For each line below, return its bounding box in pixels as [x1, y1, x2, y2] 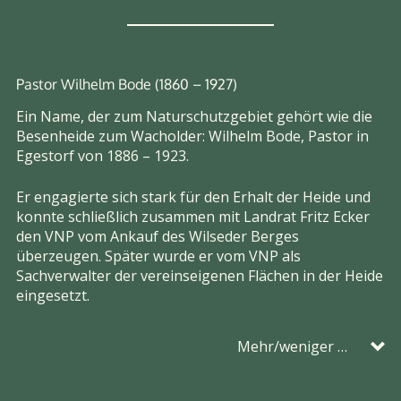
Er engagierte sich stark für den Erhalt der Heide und [16, 187, 371, 208]
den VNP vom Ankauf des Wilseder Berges [16, 226, 299, 247]
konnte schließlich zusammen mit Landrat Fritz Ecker [16, 207, 370, 227]
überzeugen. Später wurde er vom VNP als [16, 246, 301, 267]
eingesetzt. [16, 286, 90, 306]
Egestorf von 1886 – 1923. [16, 146, 189, 166]
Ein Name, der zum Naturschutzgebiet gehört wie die [16, 107, 372, 127]
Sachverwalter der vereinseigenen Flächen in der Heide [16, 266, 383, 286]
